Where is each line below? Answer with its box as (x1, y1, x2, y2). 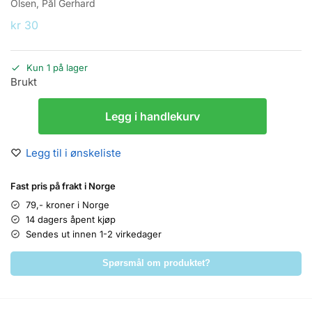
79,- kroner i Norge (26, 198, 109, 210)
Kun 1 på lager (26, 61, 88, 73)
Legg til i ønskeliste (26, 146, 121, 159)
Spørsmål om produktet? (102, 258, 210, 268)
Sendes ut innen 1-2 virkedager (26, 228, 162, 240)
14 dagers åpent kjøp (26, 213, 116, 225)
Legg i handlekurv (105, 109, 200, 123)
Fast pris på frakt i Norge (10, 180, 116, 192)
